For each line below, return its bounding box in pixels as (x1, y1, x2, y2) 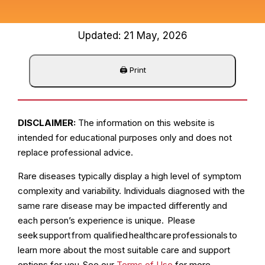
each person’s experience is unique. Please (17, 215, 195, 227)
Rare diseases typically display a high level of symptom (17, 170, 241, 182)
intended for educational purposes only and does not (17, 132, 232, 144)
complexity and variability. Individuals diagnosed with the (17, 185, 245, 197)
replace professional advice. (17, 147, 133, 159)
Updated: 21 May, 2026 (77, 30, 188, 42)
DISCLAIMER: (17, 117, 76, 129)
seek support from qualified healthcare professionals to (17, 230, 237, 241)
